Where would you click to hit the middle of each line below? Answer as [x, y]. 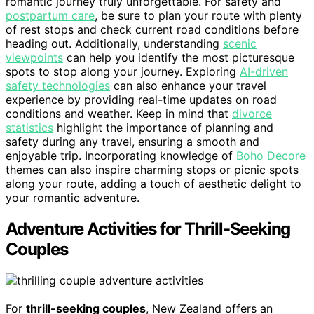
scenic [240, 43]
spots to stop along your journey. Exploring [123, 71]
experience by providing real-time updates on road [141, 99]
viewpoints [34, 57]
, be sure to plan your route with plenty [198, 15]
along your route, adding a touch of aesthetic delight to [153, 183]
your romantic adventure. [73, 197]
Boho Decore [271, 155]
